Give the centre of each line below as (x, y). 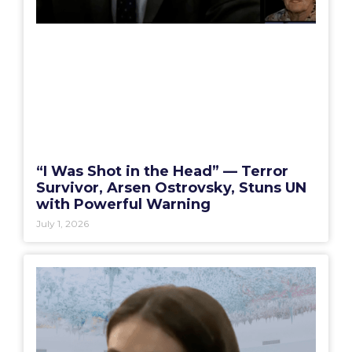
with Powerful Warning (123, 204)
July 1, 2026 (62, 223)
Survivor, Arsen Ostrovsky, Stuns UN (171, 187)
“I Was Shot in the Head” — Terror (162, 171)
